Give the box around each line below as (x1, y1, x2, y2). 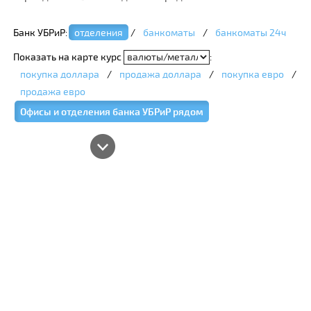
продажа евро (19, 85, 85, 98)
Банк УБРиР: (12, 26, 67, 39)
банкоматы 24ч (215, 26, 286, 39)
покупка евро (221, 68, 284, 81)
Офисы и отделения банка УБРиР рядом (19, 106, 203, 118)
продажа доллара (119, 68, 201, 81)
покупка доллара (19, 68, 99, 81)
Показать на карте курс (12, 51, 124, 63)
